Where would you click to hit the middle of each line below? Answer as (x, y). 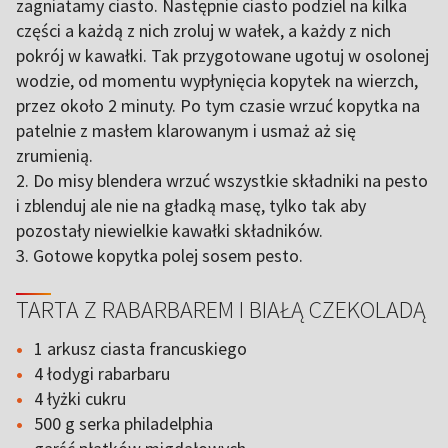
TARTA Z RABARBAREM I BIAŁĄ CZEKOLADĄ (221, 309)
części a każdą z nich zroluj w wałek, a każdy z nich (203, 30)
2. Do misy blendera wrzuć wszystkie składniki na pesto (222, 180)
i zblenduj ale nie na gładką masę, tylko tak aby (191, 205)
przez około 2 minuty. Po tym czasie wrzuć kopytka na (218, 105)
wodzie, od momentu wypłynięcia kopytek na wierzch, (217, 80)
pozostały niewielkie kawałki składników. (169, 230)
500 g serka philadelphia (123, 423)
